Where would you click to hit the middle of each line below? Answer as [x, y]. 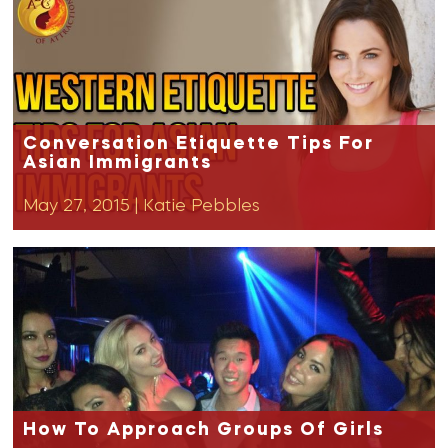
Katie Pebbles [202, 206]
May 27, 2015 [77, 206]
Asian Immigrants [118, 163]
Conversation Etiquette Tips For [199, 144]
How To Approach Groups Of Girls [204, 430]
